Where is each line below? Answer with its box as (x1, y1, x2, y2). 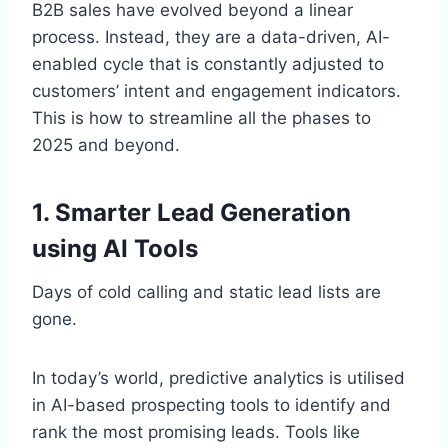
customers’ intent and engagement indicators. (32, 81, 401, 102)
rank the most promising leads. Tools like (32, 422, 360, 443)
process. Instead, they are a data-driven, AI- (32, 27, 390, 48)
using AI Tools (32, 234, 198, 264)
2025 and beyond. (32, 135, 180, 156)
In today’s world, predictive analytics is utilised (32, 368, 405, 389)
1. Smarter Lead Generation (32, 198, 351, 228)
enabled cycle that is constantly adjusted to (32, 54, 384, 75)
